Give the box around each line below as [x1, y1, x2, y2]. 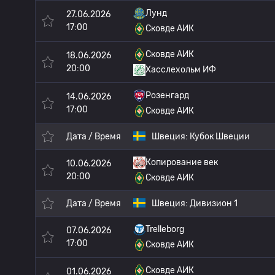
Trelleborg [145, 224, 184, 234]
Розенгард [145, 90, 189, 101]
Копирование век [145, 157, 218, 168]
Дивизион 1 [190, 198, 238, 209]
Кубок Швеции [190, 131, 250, 142]
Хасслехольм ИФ [145, 64, 216, 75]
